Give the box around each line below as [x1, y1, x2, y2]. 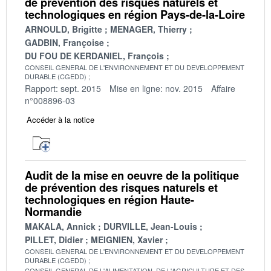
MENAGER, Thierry [110, 22, 187, 35]
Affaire [211, 82, 235, 94]
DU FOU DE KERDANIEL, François [25, 49, 164, 62]
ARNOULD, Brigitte [25, 22, 102, 35]
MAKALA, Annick [25, 220, 96, 232]
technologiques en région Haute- [25, 191, 194, 207]
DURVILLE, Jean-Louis [103, 220, 197, 232]
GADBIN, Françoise [25, 36, 104, 48]
